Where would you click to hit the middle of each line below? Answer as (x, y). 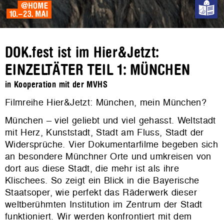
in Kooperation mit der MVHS (56, 85)
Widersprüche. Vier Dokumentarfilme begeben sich (112, 144)
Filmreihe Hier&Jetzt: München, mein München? (106, 102)
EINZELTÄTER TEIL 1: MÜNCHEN (98, 70)
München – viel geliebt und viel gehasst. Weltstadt (110, 120)
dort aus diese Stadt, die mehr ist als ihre (92, 168)
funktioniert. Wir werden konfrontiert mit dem (98, 216)
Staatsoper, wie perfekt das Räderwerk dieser (101, 192)
